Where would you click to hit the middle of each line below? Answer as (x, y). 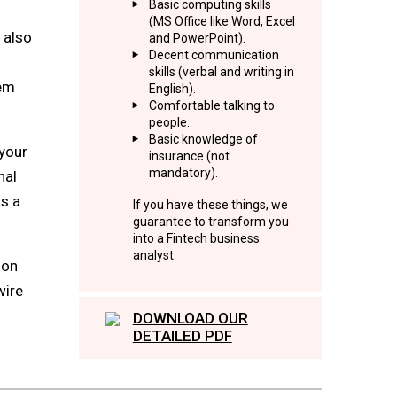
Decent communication (214, 55)
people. (170, 122)
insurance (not (190, 156)
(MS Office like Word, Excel (222, 21)
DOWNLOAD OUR (190, 318)
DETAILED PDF (182, 336)
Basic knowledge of (204, 139)
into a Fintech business (196, 238)
